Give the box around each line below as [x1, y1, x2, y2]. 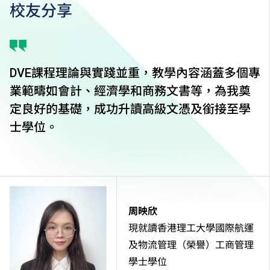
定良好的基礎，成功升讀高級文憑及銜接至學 [10, 101, 251, 116]
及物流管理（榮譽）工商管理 [128, 239, 254, 251]
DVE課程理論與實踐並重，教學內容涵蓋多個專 [10, 65, 260, 80]
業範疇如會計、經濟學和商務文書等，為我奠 [10, 83, 251, 98]
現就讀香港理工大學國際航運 [128, 222, 254, 234]
